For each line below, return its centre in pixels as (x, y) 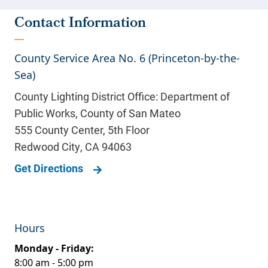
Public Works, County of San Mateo (98, 113)
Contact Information (80, 24)
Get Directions (49, 168)
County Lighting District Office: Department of (122, 97)
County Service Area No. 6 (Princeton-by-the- (127, 58)
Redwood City (47, 147)
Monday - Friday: (54, 249)
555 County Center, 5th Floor (82, 130)
